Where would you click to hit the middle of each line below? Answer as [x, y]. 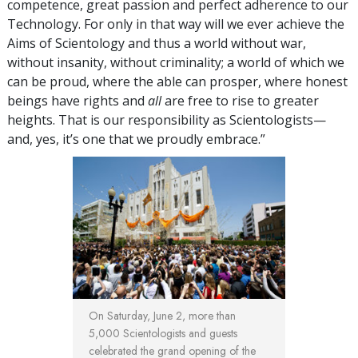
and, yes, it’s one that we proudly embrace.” [136, 139]
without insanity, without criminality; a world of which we [176, 63]
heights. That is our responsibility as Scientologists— [167, 120]
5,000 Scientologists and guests [163, 333]
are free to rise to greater [240, 101]
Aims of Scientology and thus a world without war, [157, 44]
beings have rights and [78, 101]
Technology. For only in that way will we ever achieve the [176, 24]
